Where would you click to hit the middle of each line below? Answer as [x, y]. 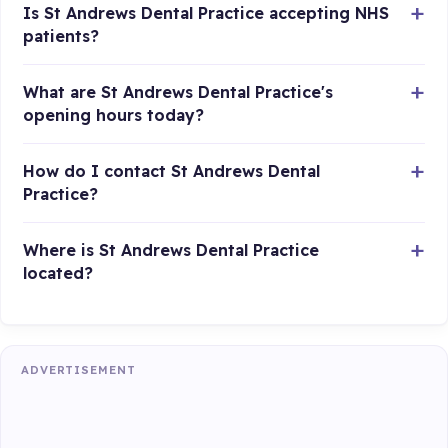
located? [58, 273]
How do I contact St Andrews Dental [172, 171]
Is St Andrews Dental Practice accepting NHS [206, 13]
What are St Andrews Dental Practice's [178, 92]
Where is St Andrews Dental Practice [171, 250]
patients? [61, 36]
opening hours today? [114, 115]
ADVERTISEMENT [78, 369]
